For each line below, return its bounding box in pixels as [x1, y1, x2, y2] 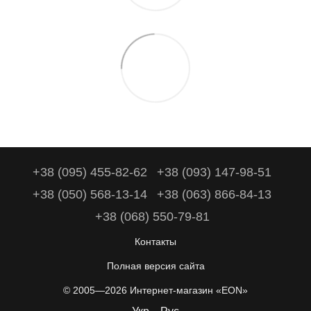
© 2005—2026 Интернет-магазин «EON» [63, 285, 248, 296]
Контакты [135, 236, 176, 248]
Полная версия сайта [106, 260, 205, 272]
